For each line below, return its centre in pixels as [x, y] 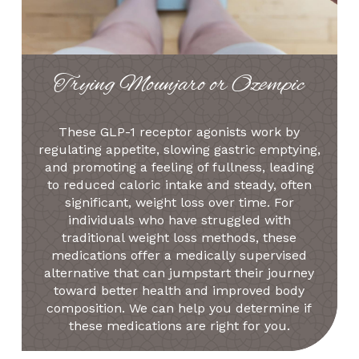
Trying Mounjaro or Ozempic [179, 85]
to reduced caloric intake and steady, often [179, 184]
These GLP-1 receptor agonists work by [179, 131]
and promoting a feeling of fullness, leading [179, 167]
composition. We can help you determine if [179, 308]
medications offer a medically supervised [179, 255]
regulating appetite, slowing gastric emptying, [179, 149]
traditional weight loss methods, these [179, 237]
